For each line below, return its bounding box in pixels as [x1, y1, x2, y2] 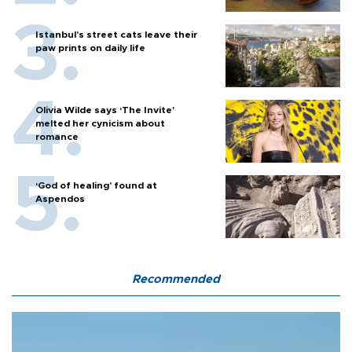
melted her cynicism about [35, 118, 165, 128]
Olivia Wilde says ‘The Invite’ [35, 104, 174, 115]
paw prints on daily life [35, 42, 145, 53]
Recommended [132, 273, 220, 285]
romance [35, 131, 79, 141]
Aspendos [35, 193, 85, 203]
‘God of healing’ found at [35, 180, 157, 190]
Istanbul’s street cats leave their [35, 29, 197, 39]
